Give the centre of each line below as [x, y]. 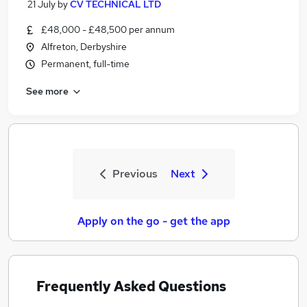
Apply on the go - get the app [153, 221]
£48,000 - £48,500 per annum [108, 29]
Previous [135, 174]
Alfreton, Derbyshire [84, 47]
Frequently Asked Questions [131, 286]
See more [47, 91]
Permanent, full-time [85, 64]
